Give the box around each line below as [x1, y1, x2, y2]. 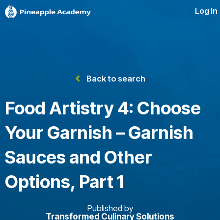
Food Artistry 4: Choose [5, 97, 201, 119]
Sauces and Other [5, 146, 152, 168]
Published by [87, 203, 133, 213]
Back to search [86, 74, 145, 83]
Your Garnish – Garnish [5, 122, 193, 143]
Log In [195, 6, 218, 16]
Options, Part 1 [5, 171, 124, 192]
